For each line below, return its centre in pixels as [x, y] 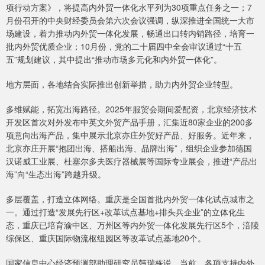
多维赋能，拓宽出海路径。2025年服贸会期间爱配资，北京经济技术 [131, 109]
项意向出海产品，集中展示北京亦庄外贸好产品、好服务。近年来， [130, 135]
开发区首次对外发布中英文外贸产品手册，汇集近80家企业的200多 [130, 122]
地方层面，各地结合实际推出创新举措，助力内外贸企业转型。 [122, 84]
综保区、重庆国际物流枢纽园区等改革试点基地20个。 [106, 238]
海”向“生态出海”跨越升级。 [56, 174]
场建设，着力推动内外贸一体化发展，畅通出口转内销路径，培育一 [130, 33]
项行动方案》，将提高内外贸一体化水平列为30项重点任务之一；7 [129, 7]
